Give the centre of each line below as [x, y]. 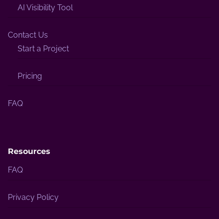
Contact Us [28, 35]
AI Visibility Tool [45, 7]
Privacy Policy [33, 197]
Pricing [30, 76]
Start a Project [43, 48]
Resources [29, 152]
